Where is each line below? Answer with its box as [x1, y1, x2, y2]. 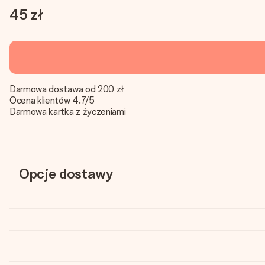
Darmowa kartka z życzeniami [9, 106, 126, 117]
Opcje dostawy [19, 165, 113, 182]
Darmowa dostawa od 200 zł [9, 83, 124, 95]
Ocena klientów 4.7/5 [9, 95, 95, 106]
